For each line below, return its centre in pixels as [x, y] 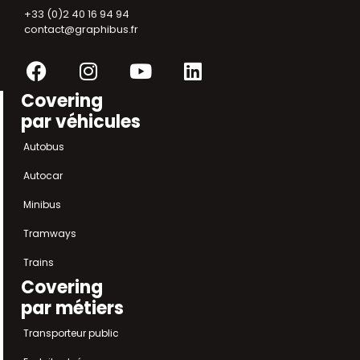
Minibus [42, 205]
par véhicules [81, 122]
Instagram [140, 60]
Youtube [181, 60]
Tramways [50, 233]
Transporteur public [71, 333]
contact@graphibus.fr [81, 30]
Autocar [43, 176]
